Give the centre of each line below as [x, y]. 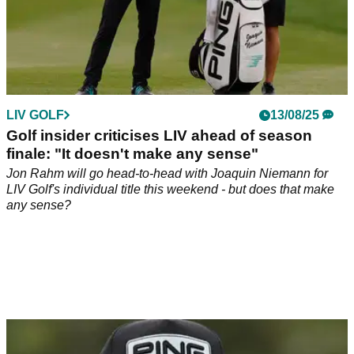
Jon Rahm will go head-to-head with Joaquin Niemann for [167, 174]
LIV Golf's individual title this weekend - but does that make [170, 190]
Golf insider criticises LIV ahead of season [159, 136]
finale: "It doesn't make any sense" [132, 154]
